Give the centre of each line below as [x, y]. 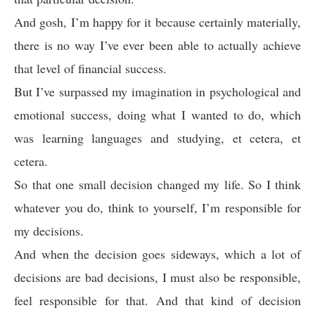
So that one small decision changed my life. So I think [157, 184]
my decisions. [49, 231]
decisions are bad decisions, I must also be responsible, [157, 277]
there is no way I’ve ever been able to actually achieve [157, 45]
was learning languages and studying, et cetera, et [157, 138]
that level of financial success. [90, 68]
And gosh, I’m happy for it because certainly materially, [157, 22]
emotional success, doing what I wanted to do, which [157, 115]
